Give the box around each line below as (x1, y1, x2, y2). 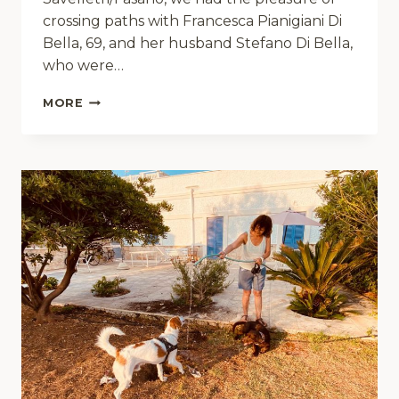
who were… (43, 56, 124, 74)
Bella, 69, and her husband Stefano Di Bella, (43, 34, 353, 52)
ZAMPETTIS (82, 126, 163, 141)
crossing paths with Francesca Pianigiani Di (43, 12, 342, 29)
